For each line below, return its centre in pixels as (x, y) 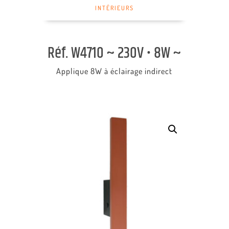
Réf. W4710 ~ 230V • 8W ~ (114, 53)
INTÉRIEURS (114, 8)
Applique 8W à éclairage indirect (114, 71)
